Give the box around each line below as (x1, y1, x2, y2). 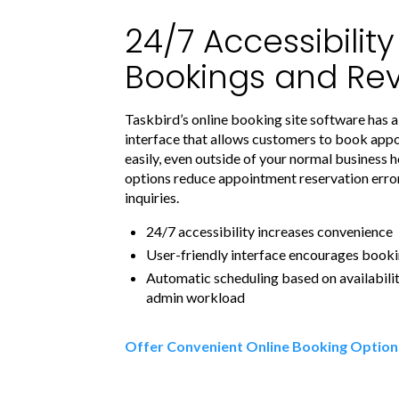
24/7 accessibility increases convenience (146, 222, 393, 240)
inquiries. (125, 188, 179, 206)
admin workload (146, 288, 245, 305)
